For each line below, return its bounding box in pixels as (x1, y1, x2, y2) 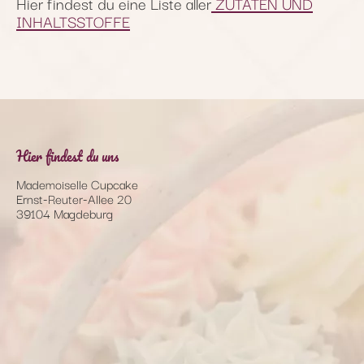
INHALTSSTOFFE (16, 8, 130, 33)
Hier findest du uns (16, 144, 119, 167)
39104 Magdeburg (16, 202, 113, 223)
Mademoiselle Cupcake (16, 173, 138, 193)
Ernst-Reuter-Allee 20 (16, 188, 132, 208)
